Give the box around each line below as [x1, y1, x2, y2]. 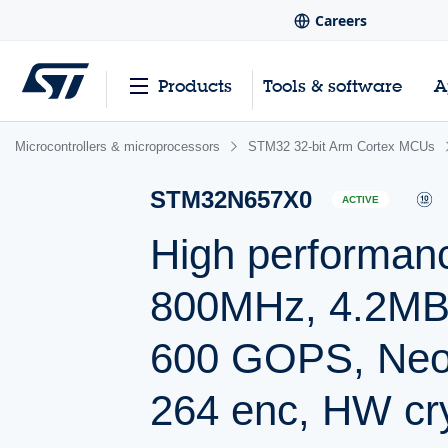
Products [157, 75, 232, 97]
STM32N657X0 [150, 186, 313, 213]
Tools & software [263, 75, 403, 97]
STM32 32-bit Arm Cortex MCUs [248, 139, 435, 154]
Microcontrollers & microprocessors [15, 139, 220, 154]
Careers [315, 11, 367, 31]
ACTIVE [342, 194, 380, 206]
